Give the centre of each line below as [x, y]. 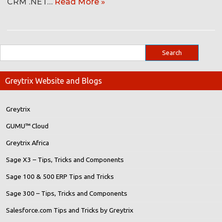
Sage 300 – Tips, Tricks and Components [67, 194]
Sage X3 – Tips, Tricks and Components [65, 160]
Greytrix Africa [28, 143]
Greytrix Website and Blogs [54, 81]
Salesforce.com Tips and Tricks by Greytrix [70, 210]
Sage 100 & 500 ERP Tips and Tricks [60, 177]
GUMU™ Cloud [27, 126]
